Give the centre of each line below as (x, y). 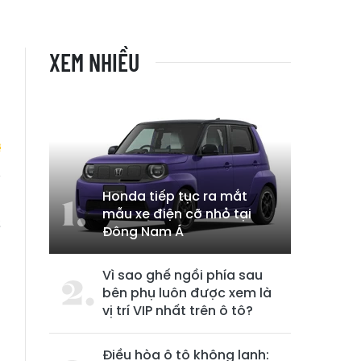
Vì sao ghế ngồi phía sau (183, 275)
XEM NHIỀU (94, 62)
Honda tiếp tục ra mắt (175, 196)
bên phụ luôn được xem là (187, 293)
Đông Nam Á (143, 232)
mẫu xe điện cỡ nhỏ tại (177, 214)
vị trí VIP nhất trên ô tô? (178, 311)
